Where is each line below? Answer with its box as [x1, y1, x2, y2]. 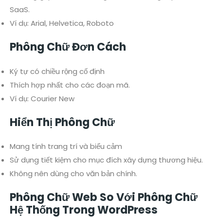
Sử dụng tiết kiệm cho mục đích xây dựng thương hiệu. [10, 155, 203, 165]
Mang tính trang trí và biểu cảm [10, 141, 122, 152]
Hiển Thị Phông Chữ [10, 114, 115, 130]
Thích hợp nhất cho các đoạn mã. [10, 79, 130, 90]
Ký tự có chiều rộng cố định [10, 66, 105, 76]
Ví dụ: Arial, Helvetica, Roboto [10, 18, 114, 28]
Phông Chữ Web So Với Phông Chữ [10, 190, 198, 205]
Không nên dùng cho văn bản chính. [10, 168, 137, 179]
